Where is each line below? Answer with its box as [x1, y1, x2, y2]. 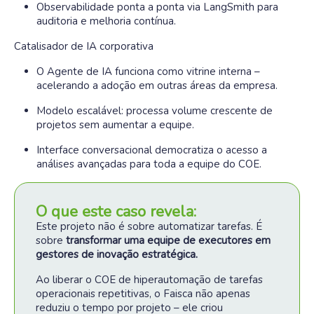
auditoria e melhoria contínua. [36, 14, 176, 28]
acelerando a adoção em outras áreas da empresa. [36, 78, 278, 93]
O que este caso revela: [36, 201, 196, 222]
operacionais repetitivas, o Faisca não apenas [36, 287, 250, 301]
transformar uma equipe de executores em [66, 233, 271, 247]
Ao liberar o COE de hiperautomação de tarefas [36, 273, 263, 287]
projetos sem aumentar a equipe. [36, 118, 194, 132]
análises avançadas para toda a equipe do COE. [36, 157, 261, 171]
